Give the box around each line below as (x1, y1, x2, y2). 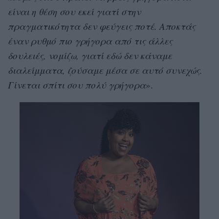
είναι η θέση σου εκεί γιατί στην (8, 5, 141, 18)
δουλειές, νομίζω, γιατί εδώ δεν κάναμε (8, 49, 172, 62)
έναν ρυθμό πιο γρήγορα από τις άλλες (8, 34, 173, 47)
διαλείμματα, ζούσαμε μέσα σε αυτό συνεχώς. (8, 64, 202, 76)
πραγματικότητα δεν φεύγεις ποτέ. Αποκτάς (8, 20, 196, 32)
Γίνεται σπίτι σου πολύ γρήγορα (8, 78, 146, 91)
